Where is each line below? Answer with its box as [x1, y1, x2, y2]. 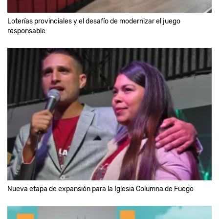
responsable [7, 26, 45, 35]
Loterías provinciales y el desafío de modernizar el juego [7, 17, 180, 25]
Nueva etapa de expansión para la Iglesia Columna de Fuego [7, 185, 194, 194]
